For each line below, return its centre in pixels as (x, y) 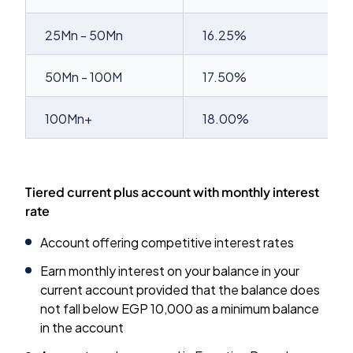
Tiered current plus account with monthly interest (172, 192)
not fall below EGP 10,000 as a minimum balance (180, 308)
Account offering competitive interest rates (167, 242)
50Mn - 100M (84, 77)
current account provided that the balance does (180, 290)
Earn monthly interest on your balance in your (170, 271)
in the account (82, 327)
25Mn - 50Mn (84, 35)
